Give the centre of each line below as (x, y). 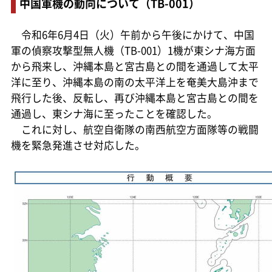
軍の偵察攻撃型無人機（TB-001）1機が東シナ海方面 (133, 50)
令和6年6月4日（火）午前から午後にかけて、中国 (132, 34)
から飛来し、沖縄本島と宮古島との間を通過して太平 (134, 66)
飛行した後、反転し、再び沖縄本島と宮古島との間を (134, 97)
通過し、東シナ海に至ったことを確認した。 (114, 113)
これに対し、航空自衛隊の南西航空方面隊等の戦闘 (134, 129)
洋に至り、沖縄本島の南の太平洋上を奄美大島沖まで (134, 82)
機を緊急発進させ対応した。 (78, 145)
